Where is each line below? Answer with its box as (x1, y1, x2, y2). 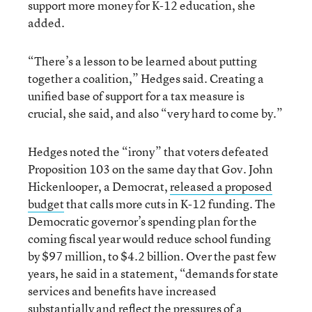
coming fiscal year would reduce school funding (28, 231, 271, 247)
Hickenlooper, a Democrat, (28, 178, 170, 194)
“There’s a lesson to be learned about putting (28, 53, 257, 69)
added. (28, 15, 65, 31)
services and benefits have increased (28, 283, 217, 299)
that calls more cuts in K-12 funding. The (64, 196, 276, 212)
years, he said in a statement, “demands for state (28, 265, 279, 281)
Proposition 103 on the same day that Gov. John (28, 161, 273, 177)
